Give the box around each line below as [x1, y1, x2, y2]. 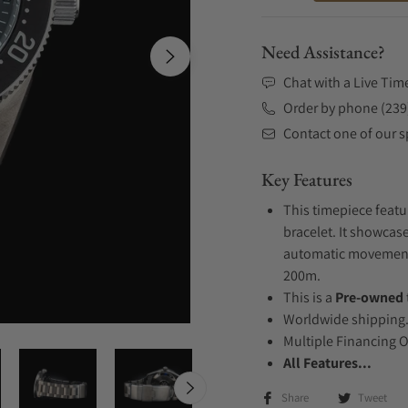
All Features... [283, 353, 372, 372]
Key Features [261, 168, 352, 191]
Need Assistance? [261, 40, 385, 64]
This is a [283, 288, 335, 307]
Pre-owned [335, 288, 403, 307]
